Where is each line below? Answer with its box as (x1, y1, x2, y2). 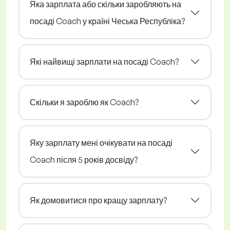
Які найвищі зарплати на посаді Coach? (30, 56, 179, 67)
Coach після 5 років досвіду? (30, 154, 138, 165)
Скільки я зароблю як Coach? (30, 97, 139, 107)
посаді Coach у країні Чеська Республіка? (30, 15, 185, 26)
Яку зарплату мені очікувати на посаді (30, 137, 172, 148)
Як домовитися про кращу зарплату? (30, 195, 167, 205)
